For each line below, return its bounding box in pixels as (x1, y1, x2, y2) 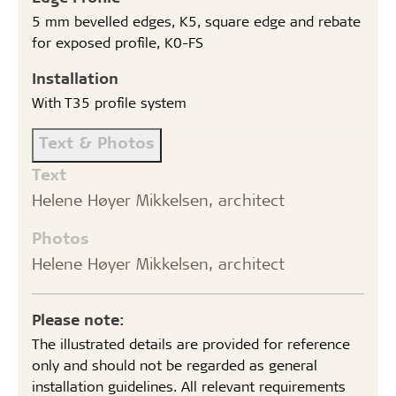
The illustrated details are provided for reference (32, 334, 350, 353)
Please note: (32, 309, 125, 329)
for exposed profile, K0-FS (32, 33, 203, 51)
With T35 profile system (32, 93, 187, 111)
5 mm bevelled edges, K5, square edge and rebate (32, 11, 361, 30)
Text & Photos (39, 132, 155, 152)
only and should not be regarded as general (32, 355, 317, 374)
